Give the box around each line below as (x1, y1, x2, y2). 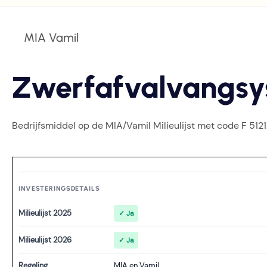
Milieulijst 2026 (18, 235, 72, 245)
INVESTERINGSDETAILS (18, 185, 100, 193)
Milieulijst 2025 (18, 208, 72, 218)
